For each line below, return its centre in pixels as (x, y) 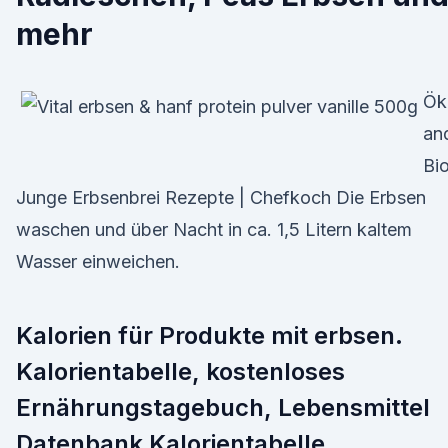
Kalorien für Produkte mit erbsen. (209, 335)
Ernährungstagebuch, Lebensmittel (223, 407)
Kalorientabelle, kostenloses (180, 371)
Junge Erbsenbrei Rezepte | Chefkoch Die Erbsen (221, 197)
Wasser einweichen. (98, 261)
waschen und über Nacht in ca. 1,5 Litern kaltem (214, 229)
